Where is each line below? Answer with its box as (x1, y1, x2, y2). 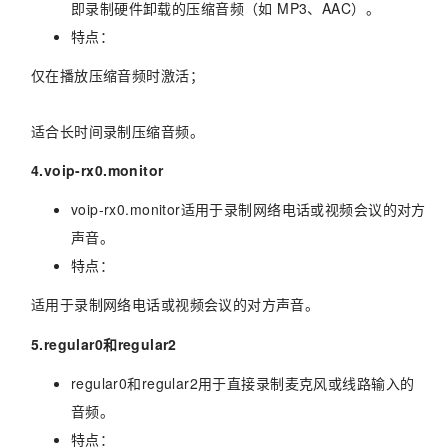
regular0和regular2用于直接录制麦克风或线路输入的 (70, 372, 415, 393)
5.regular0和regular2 (30, 333, 177, 354)
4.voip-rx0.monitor (30, 160, 164, 181)
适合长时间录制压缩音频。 (30, 120, 204, 141)
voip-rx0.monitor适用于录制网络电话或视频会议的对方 (70, 199, 426, 220)
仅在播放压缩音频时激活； (30, 64, 204, 85)
